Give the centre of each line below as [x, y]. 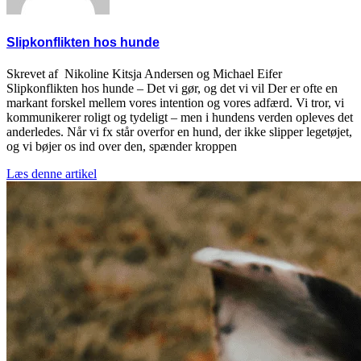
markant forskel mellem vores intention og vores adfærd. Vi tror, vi [175, 102]
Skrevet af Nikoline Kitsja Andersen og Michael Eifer [144, 73]
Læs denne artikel [52, 173]
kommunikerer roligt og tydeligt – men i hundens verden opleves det [180, 117]
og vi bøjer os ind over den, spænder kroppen [122, 146]
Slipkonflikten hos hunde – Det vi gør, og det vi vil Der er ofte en [172, 88]
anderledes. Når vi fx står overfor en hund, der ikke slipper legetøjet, [179, 131]
